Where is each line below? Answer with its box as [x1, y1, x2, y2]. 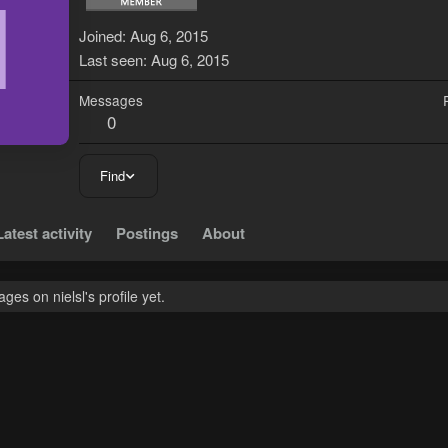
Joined [79, 25, 122, 47]
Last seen [79, 49, 143, 71]
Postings [116, 222, 178, 245]
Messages [79, 90, 143, 111]
